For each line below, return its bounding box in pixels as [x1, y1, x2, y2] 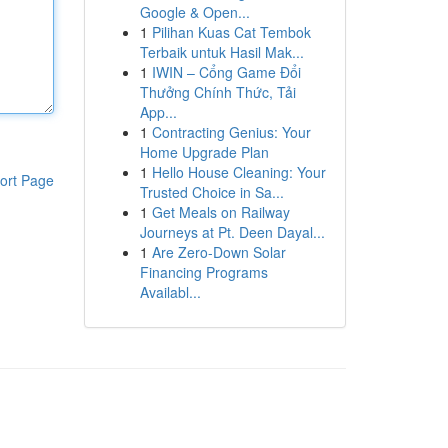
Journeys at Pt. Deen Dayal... [139, 222, 325, 242]
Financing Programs [139, 262, 268, 282]
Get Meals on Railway [151, 202, 290, 222]
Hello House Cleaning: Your [151, 162, 326, 182]
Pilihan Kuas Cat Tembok [151, 22, 311, 42]
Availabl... [139, 282, 201, 302]
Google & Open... [139, 2, 250, 22]
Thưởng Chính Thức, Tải [139, 82, 296, 102]
